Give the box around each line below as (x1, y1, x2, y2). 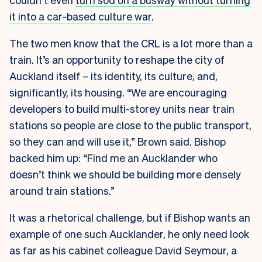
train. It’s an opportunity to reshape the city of (9, 53, 225, 67)
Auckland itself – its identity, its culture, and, (9, 69, 218, 83)
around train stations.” (9, 184, 115, 198)
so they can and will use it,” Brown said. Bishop (9, 135, 226, 149)
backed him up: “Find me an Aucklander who (9, 151, 218, 165)
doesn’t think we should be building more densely (9, 167, 241, 181)
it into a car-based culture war (9, 9, 151, 23)
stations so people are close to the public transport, (9, 118, 251, 132)
